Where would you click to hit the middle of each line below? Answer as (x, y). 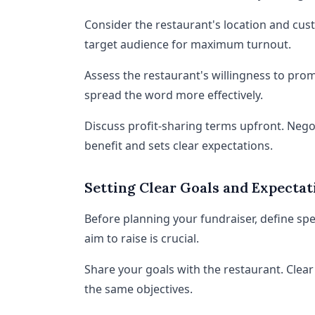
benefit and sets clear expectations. (179, 146)
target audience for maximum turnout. (188, 44)
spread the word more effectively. (174, 95)
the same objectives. (139, 289)
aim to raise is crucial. (142, 238)
